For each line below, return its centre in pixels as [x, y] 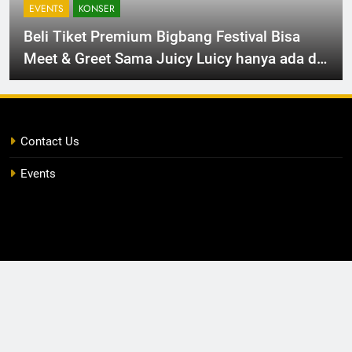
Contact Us [50, 142]
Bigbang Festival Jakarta [106, 81]
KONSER [97, 9]
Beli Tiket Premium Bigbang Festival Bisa [162, 37]
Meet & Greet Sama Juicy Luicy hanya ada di [172, 59]
